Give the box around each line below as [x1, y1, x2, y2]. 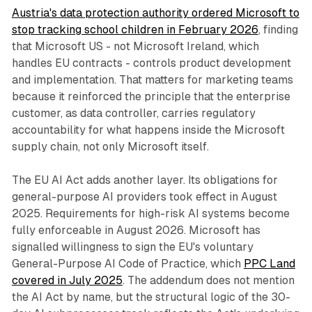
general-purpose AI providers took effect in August [11, 190, 277, 204]
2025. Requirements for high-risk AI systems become [11, 207, 290, 221]
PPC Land [243, 257, 295, 271]
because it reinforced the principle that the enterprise [11, 90, 290, 104]
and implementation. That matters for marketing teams [11, 73, 293, 87]
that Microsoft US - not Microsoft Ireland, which [11, 40, 259, 54]
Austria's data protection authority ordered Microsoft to [11, 6, 299, 20]
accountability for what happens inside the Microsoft [11, 123, 285, 137]
